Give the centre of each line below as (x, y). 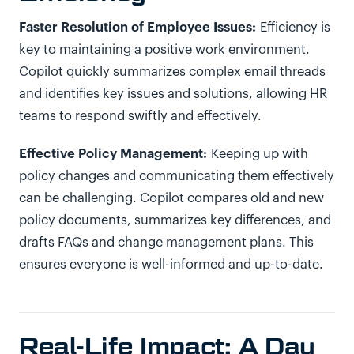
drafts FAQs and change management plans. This (166, 243)
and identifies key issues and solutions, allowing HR (173, 94)
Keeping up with (258, 154)
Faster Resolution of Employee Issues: (137, 27)
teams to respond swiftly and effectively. (142, 116)
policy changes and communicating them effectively (177, 176)
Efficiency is (293, 28)
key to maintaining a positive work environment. (164, 50)
